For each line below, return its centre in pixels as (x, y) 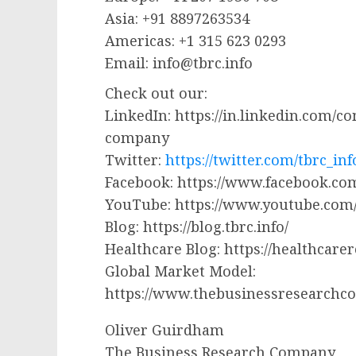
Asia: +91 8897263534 (177, 19)
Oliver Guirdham (164, 330)
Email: (129, 63)
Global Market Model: (180, 271)
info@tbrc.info (203, 63)
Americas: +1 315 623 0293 (195, 41)
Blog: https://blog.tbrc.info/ (197, 227)
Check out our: (156, 93)
